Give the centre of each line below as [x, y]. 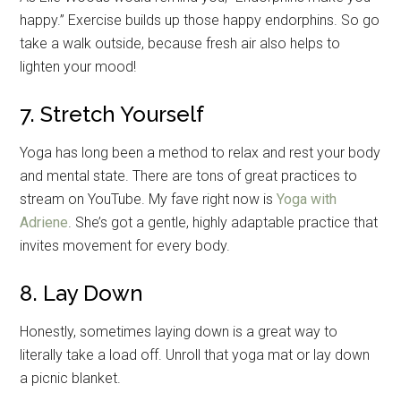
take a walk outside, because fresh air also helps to [180, 43]
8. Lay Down [82, 293]
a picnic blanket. [71, 378]
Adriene [44, 222]
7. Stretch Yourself [112, 114]
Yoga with [307, 199]
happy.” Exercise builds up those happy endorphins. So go [200, 20]
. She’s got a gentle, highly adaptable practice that [223, 222]
